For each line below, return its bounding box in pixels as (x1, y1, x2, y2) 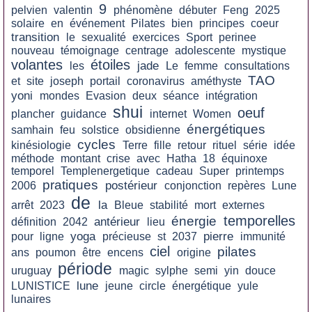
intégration (205, 90, 258, 102)
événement (70, 17, 125, 29)
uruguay (11, 265, 52, 276)
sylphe (155, 265, 188, 276)
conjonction (164, 180, 221, 192)
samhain (11, 124, 54, 136)
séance (163, 90, 199, 102)
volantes (11, 57, 63, 72)
